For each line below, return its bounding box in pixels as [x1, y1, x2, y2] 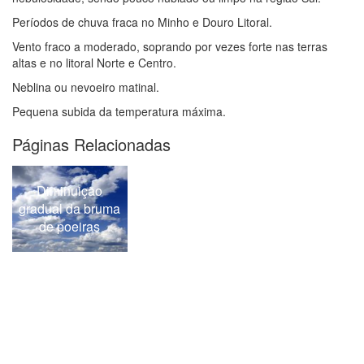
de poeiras [39, 217, 101, 236]
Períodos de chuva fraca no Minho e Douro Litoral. [12, 14, 272, 31]
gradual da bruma [19, 199, 121, 219]
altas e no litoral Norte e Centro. [12, 54, 176, 71]
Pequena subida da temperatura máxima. [12, 103, 226, 120]
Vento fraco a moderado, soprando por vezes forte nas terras [12, 38, 327, 55]
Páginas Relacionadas [12, 132, 171, 157]
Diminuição [37, 181, 103, 201]
